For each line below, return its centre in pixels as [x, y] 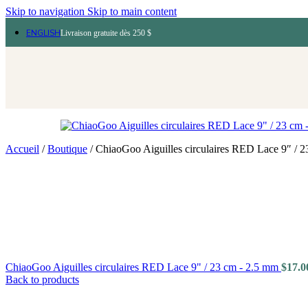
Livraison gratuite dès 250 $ [106, 33]
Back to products [42, 279]
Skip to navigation [46, 11]
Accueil [22, 149]
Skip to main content [132, 11]
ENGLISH [43, 33]
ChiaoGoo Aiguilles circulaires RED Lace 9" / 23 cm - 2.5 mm [143, 267]
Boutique [67, 149]
